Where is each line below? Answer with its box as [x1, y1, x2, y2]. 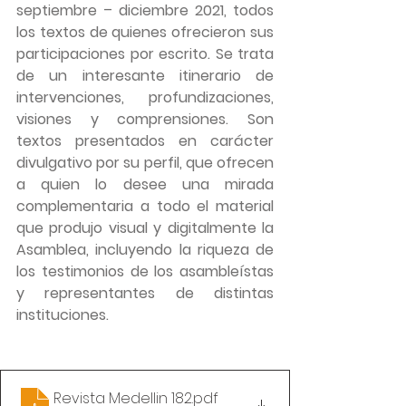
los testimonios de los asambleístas [16, 260, 274, 282]
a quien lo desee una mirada [16, 173, 274, 195]
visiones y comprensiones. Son [16, 108, 274, 130]
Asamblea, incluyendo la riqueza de [16, 238, 274, 260]
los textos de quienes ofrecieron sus [16, 21, 274, 43]
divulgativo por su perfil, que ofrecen [16, 151, 274, 173]
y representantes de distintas [16, 282, 274, 304]
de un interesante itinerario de [16, 64, 274, 86]
